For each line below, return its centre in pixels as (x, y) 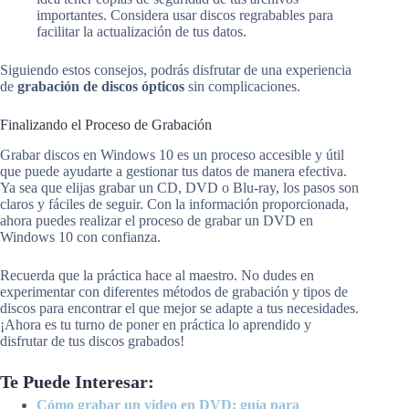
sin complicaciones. (242, 86)
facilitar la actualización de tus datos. (142, 31)
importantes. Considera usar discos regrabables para (185, 15)
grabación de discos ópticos (101, 86)
